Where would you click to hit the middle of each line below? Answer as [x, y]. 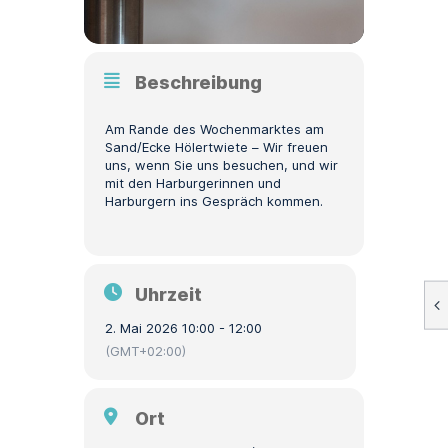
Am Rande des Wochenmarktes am [214, 129]
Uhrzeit [168, 294]
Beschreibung [198, 82]
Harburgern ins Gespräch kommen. [214, 201]
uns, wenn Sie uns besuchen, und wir [221, 165]
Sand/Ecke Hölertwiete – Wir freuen [216, 147]
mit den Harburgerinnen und [193, 183]
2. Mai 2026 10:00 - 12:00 [183, 328]
